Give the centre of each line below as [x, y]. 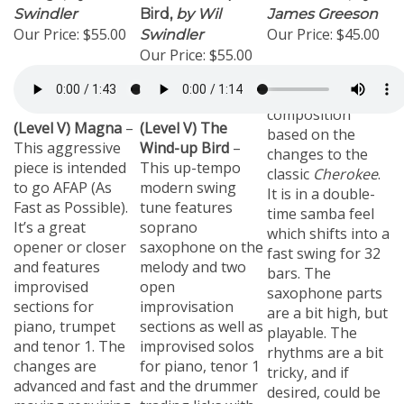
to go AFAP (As [63, 179]
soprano [169, 218]
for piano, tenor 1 [200, 357]
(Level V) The [184, 119]
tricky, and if [308, 363]
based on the [311, 125]
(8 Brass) [298, 66]
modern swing [188, 179]
